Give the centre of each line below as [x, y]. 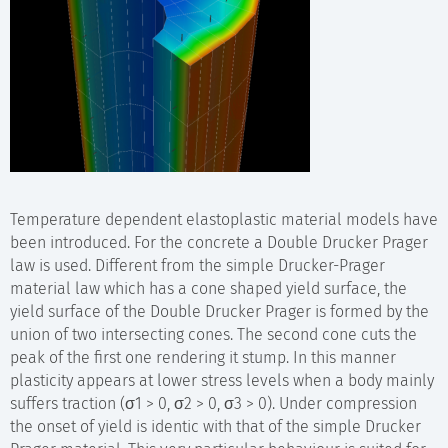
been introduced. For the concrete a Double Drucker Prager [219, 242]
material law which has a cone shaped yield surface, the [208, 288]
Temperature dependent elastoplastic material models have [224, 219]
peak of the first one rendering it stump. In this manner [203, 357]
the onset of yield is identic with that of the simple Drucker [215, 426]
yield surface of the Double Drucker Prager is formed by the [219, 311]
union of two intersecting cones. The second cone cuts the [213, 334]
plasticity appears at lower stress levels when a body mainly [222, 380]
